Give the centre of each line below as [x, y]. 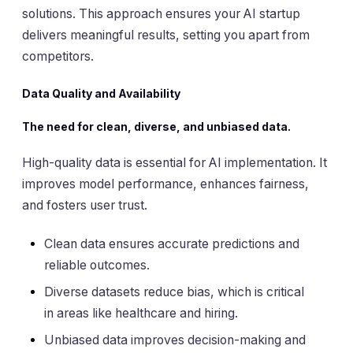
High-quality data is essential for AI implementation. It [175, 163]
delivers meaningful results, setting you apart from [166, 35]
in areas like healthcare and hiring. [141, 314]
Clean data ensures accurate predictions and [172, 244]
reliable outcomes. [97, 266]
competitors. [58, 57]
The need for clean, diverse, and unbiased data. [156, 126]
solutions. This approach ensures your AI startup [161, 14]
